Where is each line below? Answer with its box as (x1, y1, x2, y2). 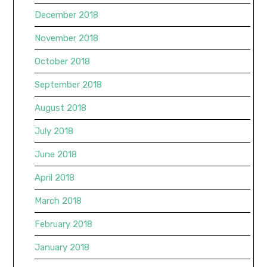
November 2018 (35, 33, 99, 44)
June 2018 (35, 149, 77, 160)
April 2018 (35, 172, 75, 184)
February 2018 (35, 219, 93, 230)
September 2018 (35, 79, 103, 91)
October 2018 (35, 56, 91, 67)
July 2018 (35, 126, 74, 137)
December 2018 (35, 10, 99, 21)
